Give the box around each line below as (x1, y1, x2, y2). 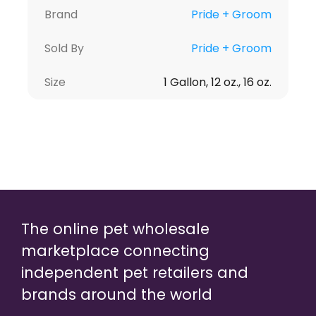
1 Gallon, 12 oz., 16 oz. (164, 73, 272, 90)
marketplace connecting (21, 240, 209, 261)
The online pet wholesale (21, 218, 209, 239)
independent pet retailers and (21, 262, 248, 283)
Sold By (44, 39, 84, 56)
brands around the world (21, 284, 212, 305)
